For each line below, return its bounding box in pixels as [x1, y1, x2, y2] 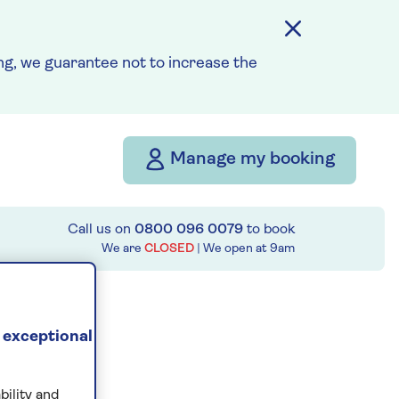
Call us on [68, 223, 131, 237]
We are [102, 242, 144, 256]
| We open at [197, 242, 270, 256]
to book [243, 223, 295, 237]
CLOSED [144, 242, 194, 256]
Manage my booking [170, 151, 335, 168]
